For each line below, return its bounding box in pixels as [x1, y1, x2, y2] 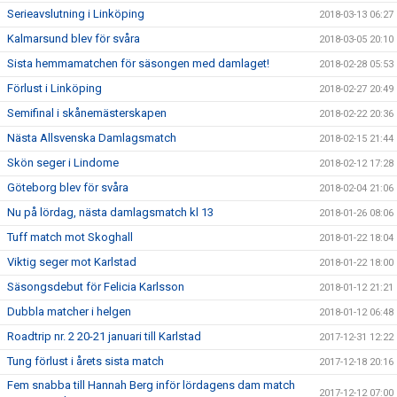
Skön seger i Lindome [7, 156, 119, 170]
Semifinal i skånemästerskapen [7, 106, 167, 121]
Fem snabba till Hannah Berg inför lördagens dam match [7, 378, 295, 393]
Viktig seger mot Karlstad [7, 255, 136, 269]
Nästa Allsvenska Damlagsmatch [7, 131, 176, 145]
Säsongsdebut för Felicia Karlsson [7, 280, 184, 294]
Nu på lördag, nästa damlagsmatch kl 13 [7, 206, 214, 220]
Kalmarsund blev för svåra [7, 32, 140, 46]
